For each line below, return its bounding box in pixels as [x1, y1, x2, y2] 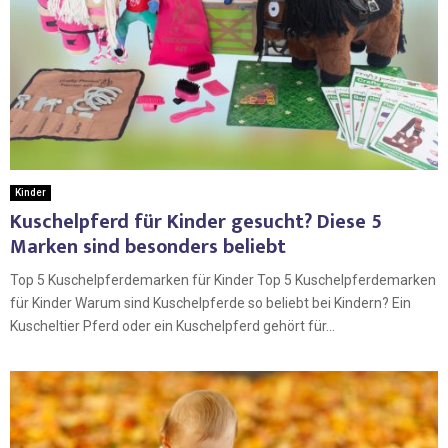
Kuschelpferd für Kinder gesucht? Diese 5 [10, 205, 382, 240]
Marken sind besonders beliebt [10, 230, 286, 265]
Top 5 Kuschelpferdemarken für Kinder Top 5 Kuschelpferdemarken [10, 272, 436, 289]
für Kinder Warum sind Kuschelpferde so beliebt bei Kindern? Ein [10, 295, 411, 312]
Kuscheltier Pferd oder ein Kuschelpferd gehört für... [10, 318, 335, 335]
